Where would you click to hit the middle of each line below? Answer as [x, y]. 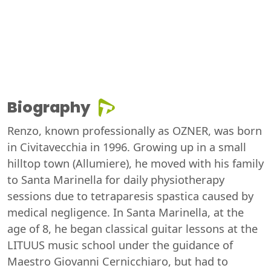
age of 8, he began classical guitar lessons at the [132, 228]
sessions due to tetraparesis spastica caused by [130, 196]
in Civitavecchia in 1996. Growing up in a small [127, 147]
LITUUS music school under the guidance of [120, 245]
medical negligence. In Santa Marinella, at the [126, 212]
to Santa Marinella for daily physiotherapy [116, 179]
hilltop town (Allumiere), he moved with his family [135, 163]
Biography [49, 107]
